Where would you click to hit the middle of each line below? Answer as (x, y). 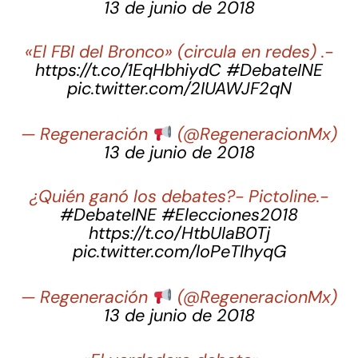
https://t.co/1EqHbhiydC (128, 71)
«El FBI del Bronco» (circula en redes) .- (179, 52)
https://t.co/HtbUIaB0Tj (179, 234)
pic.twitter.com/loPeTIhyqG (179, 252)
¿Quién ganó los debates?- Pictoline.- (179, 197)
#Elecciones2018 (230, 215)
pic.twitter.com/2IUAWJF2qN (179, 89)
